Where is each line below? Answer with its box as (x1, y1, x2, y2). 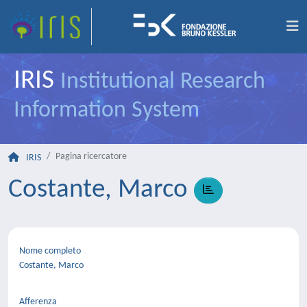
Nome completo (19, 246, 81, 256)
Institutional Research (60, 70, 265, 94)
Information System (14, 99, 199, 123)
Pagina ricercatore (56, 151, 127, 162)
